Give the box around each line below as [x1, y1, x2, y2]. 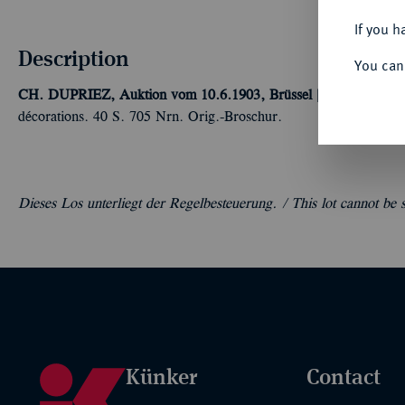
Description [18, 45, 129, 71]
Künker [126, 363, 197, 389]
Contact [306, 363, 381, 389]
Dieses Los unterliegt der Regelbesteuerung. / [18, 198, 291, 211]
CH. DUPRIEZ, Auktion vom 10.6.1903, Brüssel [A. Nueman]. [18, 89, 399, 102]
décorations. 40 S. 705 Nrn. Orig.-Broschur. [18, 111, 282, 124]
